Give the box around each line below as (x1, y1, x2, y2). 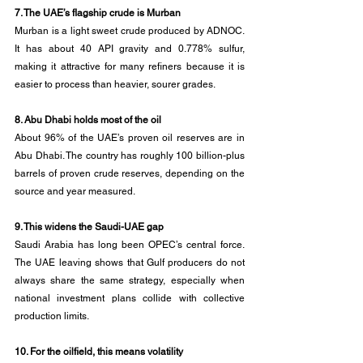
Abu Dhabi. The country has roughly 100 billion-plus (15, 150, 245, 161)
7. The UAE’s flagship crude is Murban (15, 7, 181, 19)
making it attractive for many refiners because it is (15, 61, 245, 72)
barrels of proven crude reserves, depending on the (15, 168, 245, 179)
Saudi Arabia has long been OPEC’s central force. (15, 239, 245, 250)
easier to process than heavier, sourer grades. (15, 79, 216, 90)
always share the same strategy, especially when (15, 275, 245, 286)
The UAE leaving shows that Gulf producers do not (15, 257, 245, 268)
